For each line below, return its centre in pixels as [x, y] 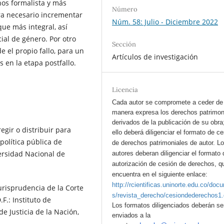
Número [125, 9]
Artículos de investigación [155, 57]
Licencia [125, 90]
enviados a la [131, 215]
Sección [124, 44]
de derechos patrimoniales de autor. [165, 143]
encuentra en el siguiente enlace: [160, 174]
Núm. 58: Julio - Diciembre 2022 [165, 22]
